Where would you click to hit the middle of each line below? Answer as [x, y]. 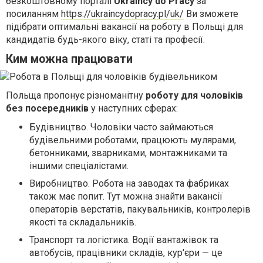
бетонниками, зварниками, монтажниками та [128, 153]
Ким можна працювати [69, 59]
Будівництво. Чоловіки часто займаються [121, 127]
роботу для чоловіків [194, 96]
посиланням [33, 14]
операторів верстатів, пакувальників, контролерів [140, 210]
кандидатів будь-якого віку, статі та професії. [105, 40]
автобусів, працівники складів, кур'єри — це [126, 253]
